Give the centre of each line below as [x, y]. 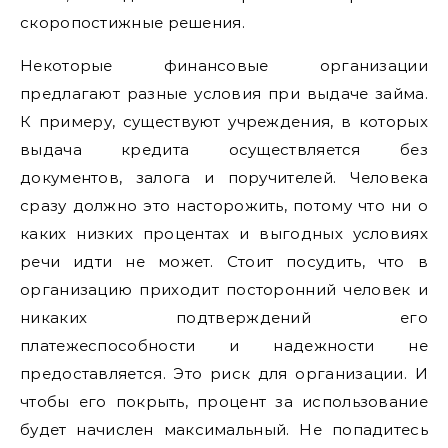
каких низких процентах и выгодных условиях [224, 233]
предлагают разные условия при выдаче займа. [224, 93]
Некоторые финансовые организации [224, 65]
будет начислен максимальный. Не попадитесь [224, 429]
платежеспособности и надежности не [224, 345]
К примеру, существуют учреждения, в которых [224, 121]
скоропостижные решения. [132, 22]
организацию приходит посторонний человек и [224, 289]
